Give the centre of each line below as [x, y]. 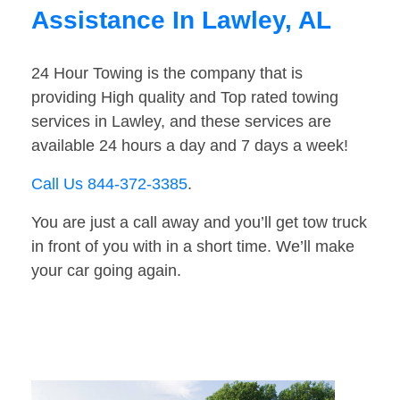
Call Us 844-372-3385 [109, 184]
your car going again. [106, 271]
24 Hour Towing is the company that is [167, 74]
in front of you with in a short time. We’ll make [193, 247]
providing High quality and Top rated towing [185, 98]
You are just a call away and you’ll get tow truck [199, 223]
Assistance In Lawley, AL [181, 21]
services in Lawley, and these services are [181, 122]
